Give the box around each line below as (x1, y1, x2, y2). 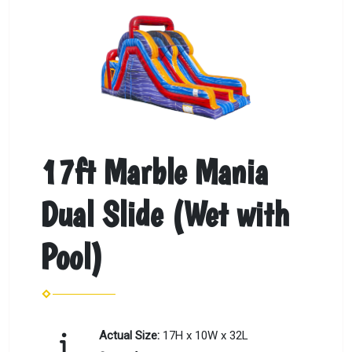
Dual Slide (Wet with (40, 193, 290, 236)
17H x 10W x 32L (163, 328, 249, 343)
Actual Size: (99, 328, 163, 343)
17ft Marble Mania (40, 151, 269, 193)
